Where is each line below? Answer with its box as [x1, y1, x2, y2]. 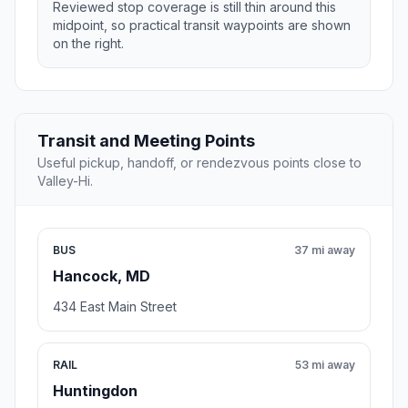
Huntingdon [53, 382, 138, 401]
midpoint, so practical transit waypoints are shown [53, 17, 351, 34]
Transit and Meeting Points [37, 131, 255, 151]
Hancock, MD [53, 267, 150, 286]
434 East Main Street [53, 299, 177, 315]
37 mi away [294, 243, 355, 258]
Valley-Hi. [37, 173, 93, 189]
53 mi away [295, 358, 355, 372]
